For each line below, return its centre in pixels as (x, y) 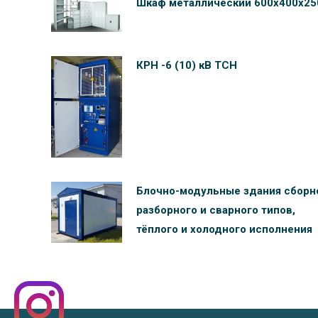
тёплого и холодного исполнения (224, 230)
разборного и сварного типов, (216, 210)
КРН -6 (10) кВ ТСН (187, 66)
